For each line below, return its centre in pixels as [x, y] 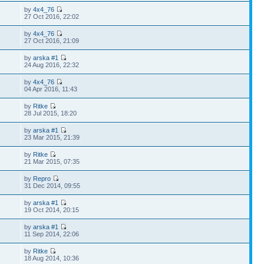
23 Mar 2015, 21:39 [52, 137]
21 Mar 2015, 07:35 [52, 161]
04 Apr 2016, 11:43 [51, 89]
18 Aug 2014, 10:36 [52, 258]
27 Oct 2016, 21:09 [52, 41]
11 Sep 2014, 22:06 [52, 234]
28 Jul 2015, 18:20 [51, 113]
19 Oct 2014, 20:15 [52, 210]
